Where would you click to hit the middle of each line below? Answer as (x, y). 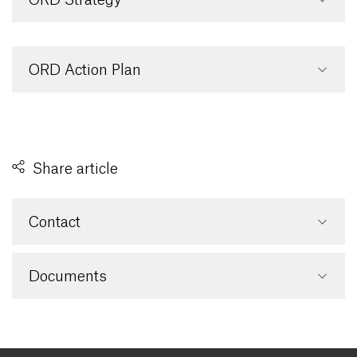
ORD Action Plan (85, 70)
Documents (68, 277)
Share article (75, 169)
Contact (55, 223)
